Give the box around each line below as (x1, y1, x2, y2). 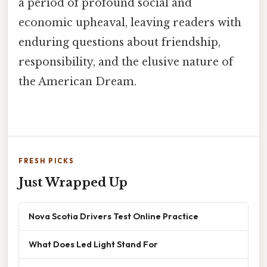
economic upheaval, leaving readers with (18, 15, 241, 29)
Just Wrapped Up (18, 175, 128, 190)
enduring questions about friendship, (18, 35, 221, 49)
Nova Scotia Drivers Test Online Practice (29, 210, 198, 222)
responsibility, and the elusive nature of (18, 55, 233, 69)
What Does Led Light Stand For (29, 238, 158, 250)
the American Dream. (18, 74, 136, 88)
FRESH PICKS (18, 157, 74, 166)
